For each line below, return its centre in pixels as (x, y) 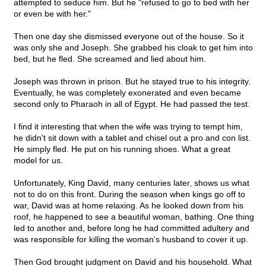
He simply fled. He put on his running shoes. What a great (122, 149)
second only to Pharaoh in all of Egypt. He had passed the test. (132, 104)
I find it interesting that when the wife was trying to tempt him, (128, 127)
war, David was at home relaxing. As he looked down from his (129, 206)
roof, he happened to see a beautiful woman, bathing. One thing (134, 217)
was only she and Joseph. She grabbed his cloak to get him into (133, 48)
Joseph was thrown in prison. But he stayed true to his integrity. (132, 82)
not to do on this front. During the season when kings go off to (129, 194)
